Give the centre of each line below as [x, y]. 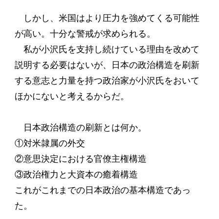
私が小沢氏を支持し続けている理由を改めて [107, 49]
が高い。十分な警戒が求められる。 [85, 34]
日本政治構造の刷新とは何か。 [80, 128]
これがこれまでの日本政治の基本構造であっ [102, 190]
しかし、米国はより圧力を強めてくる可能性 [107, 18]
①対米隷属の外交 [50, 143]
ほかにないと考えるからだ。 [72, 96]
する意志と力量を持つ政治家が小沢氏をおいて [107, 81]
